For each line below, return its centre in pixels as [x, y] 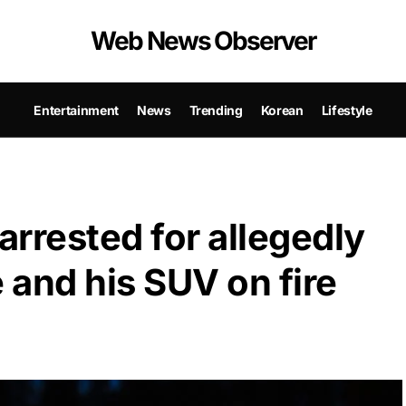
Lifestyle [347, 110]
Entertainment [76, 110]
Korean [282, 110]
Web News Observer [203, 41]
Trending [216, 110]
